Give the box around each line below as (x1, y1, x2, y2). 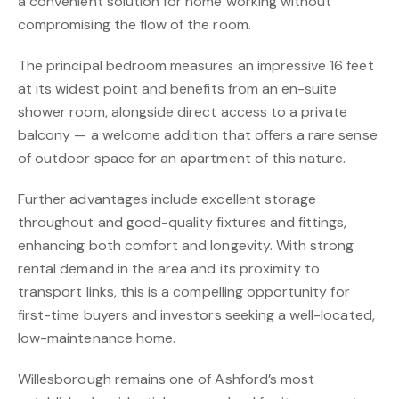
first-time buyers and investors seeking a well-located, (18, 305, 375, 324)
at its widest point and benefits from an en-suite (18, 79, 338, 98)
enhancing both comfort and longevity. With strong (18, 236, 354, 255)
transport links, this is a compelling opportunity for (18, 282, 350, 301)
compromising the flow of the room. (18, 15, 251, 34)
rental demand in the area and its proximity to (18, 259, 321, 278)
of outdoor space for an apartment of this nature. (18, 149, 346, 167)
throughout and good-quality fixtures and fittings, (18, 213, 347, 232)
